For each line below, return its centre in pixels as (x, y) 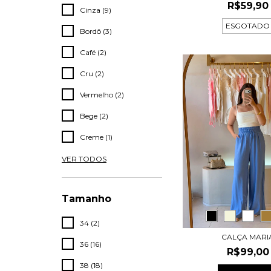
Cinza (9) (96, 10)
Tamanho (87, 199)
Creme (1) (96, 137)
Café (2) (93, 52)
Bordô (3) (96, 31)
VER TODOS (84, 159)
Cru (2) (92, 73)
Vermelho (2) (102, 95)
